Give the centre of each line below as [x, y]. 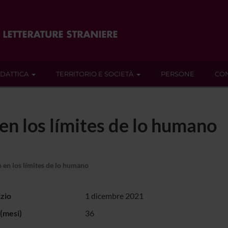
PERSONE [178, 74]
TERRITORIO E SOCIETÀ [95, 74]
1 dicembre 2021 [114, 195]
